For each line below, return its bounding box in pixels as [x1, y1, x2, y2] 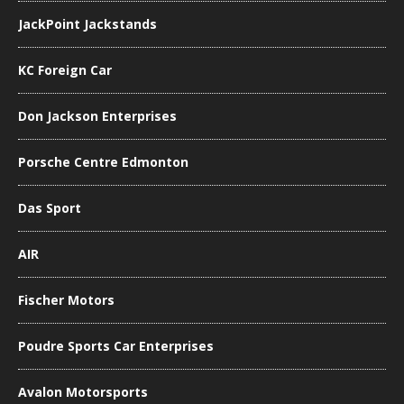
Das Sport [18, 198, 81, 216]
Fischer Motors [18, 290, 115, 308]
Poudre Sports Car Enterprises [18, 336, 214, 354]
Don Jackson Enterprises [18, 106, 177, 124]
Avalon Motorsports [18, 382, 148, 400]
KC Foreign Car [18, 60, 112, 78]
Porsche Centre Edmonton [18, 152, 188, 170]
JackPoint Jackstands [18, 14, 157, 32]
